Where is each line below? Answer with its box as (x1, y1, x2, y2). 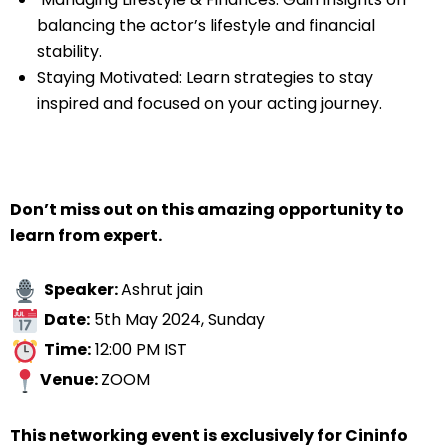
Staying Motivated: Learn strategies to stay (37, 66, 373, 89)
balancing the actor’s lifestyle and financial (37, 14, 375, 37)
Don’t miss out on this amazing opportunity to (10, 198, 404, 221)
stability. (37, 40, 102, 63)
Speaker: (44, 278, 121, 302)
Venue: (40, 368, 101, 392)
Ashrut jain (121, 278, 203, 302)
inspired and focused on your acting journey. (37, 92, 382, 115)
